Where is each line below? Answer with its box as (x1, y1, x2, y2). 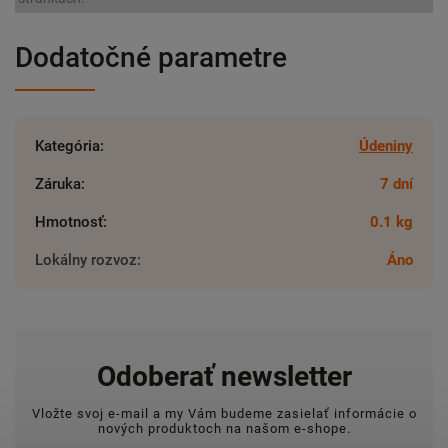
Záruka (35, 175, 81, 194)
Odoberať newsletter (96, 360, 352, 394)
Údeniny (359, 137, 413, 156)
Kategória (35, 137, 100, 156)
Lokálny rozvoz (35, 251, 137, 270)
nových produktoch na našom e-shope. (97, 420, 351, 436)
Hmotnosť (35, 213, 103, 232)
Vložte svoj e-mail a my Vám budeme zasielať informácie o (31, 405, 417, 421)
